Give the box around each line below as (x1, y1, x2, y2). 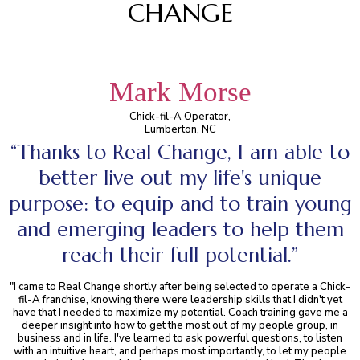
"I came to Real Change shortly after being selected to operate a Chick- (10, 280, 350, 294)
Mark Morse (108, 76, 252, 108)
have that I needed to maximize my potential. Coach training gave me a (12, 305, 348, 320)
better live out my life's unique (39, 166, 321, 190)
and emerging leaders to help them (16, 217, 344, 242)
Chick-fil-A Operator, (129, 109, 231, 124)
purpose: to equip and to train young (8, 191, 352, 216)
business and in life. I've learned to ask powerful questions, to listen (18, 331, 342, 346)
